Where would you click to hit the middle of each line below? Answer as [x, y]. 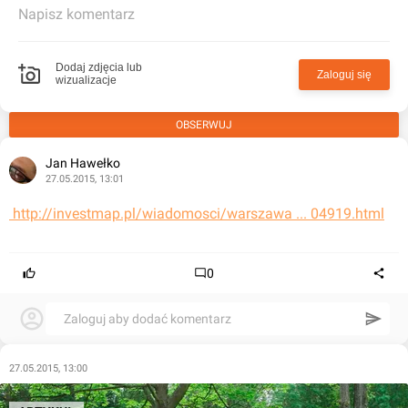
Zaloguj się [344, 75]
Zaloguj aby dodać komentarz [148, 319]
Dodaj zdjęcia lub [99, 67]
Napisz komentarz [76, 14]
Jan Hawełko [83, 163]
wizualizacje [86, 80]
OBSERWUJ [204, 125]
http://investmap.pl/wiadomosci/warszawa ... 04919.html [199, 214]
